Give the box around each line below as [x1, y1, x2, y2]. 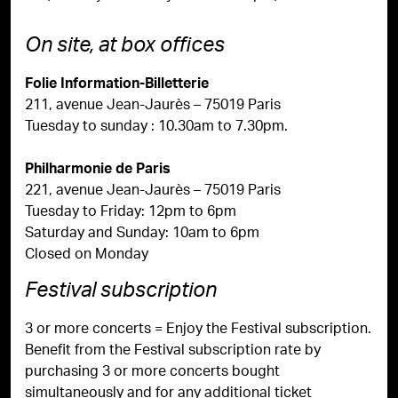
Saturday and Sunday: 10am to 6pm [25, 219, 274, 249]
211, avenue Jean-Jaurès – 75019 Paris [25, 92, 281, 121]
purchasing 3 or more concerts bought [25, 358, 280, 387]
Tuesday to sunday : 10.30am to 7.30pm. [25, 113, 288, 142]
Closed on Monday [25, 241, 148, 270]
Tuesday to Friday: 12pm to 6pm [25, 198, 251, 227]
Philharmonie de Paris [25, 156, 171, 185]
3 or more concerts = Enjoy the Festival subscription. [25, 315, 371, 345]
